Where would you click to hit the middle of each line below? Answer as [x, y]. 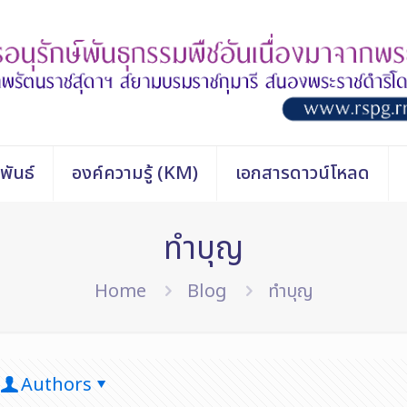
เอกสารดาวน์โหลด [302, 173]
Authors [56, 385]
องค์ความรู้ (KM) [134, 173]
